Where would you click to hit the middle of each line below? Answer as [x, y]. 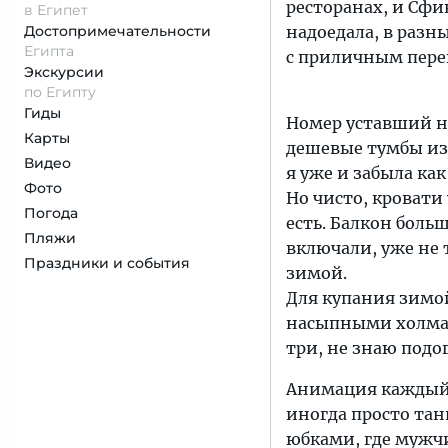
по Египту [60, 92]
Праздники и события [107, 263]
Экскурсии [64, 72]
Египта [49, 51]
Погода [51, 213]
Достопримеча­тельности [117, 31]
